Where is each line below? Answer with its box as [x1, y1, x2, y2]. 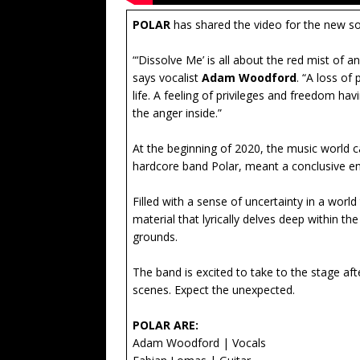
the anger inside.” [133, 105, 222, 121]
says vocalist [133, 70, 198, 86]
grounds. [133, 229, 178, 245]
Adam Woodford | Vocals [133, 335, 266, 351]
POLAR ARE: [133, 317, 198, 333]
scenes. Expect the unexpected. [133, 282, 295, 298]
